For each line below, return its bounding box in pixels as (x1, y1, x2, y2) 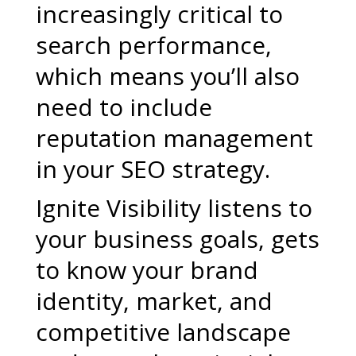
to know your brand (35, 253, 258, 286)
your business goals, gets (35, 222, 319, 255)
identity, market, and (35, 284, 273, 317)
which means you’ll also (35, 60, 300, 92)
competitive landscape (35, 315, 291, 348)
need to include (35, 91, 212, 123)
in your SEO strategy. (35, 153, 270, 185)
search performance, (35, 29, 272, 61)
